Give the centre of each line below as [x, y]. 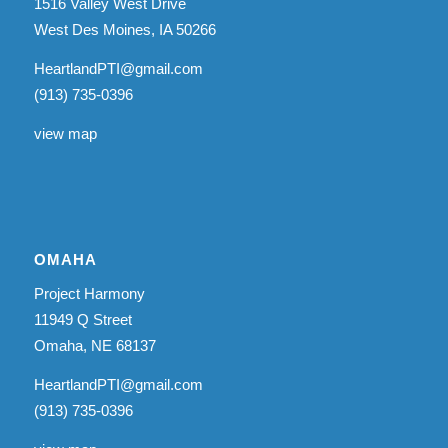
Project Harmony [89, 293]
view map [65, 133]
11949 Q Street [82, 319]
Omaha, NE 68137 [94, 345]
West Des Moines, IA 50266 [124, 30]
